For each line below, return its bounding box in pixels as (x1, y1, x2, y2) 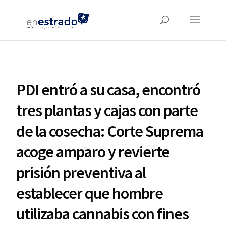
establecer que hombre (16, 183, 163, 203)
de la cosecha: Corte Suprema (16, 121, 204, 141)
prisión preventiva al (16, 162, 146, 183)
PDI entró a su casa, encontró (16, 80, 201, 100)
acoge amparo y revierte (16, 142, 170, 162)
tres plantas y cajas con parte (16, 100, 198, 121)
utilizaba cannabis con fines (16, 204, 189, 224)
